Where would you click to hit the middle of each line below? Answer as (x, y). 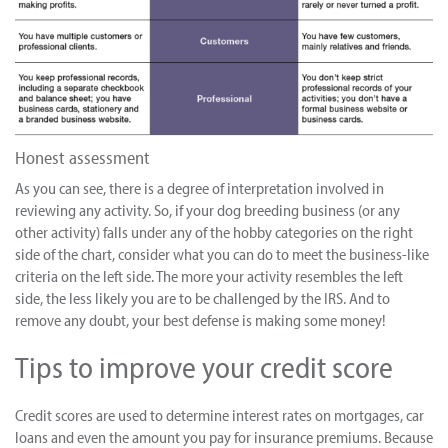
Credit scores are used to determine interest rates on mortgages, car (219, 414)
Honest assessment (82, 157)
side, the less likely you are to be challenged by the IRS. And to (202, 297)
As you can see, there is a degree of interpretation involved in (199, 187)
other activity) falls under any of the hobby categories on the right (214, 231)
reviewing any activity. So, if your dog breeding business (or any (207, 209)
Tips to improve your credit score (204, 366)
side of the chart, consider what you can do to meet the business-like (222, 253)
